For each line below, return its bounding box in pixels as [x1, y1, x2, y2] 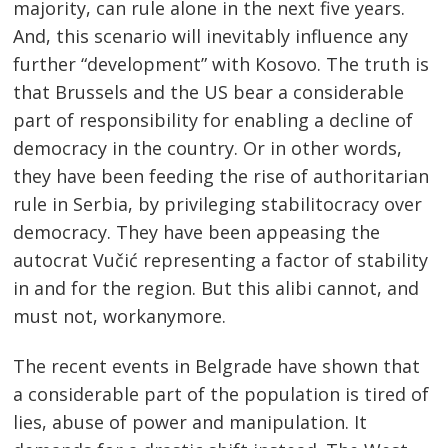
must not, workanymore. [13, 303, 227, 328]
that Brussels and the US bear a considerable [13, 79, 405, 104]
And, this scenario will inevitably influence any [13, 23, 409, 48]
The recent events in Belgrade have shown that [13, 353, 421, 378]
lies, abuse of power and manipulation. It [13, 409, 368, 434]
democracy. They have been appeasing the [13, 219, 381, 244]
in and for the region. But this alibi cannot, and [13, 275, 420, 300]
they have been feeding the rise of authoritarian [13, 163, 430, 188]
